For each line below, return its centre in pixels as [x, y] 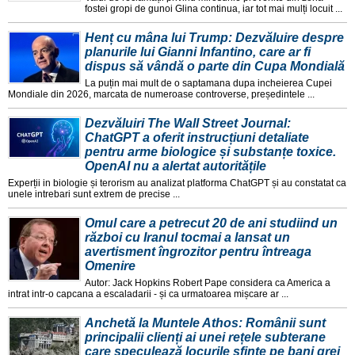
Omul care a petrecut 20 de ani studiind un [211, 223]
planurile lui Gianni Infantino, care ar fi [198, 52]
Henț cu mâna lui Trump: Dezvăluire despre [214, 38]
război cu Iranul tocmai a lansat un [187, 238]
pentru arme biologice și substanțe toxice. [210, 152]
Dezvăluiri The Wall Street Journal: [188, 124]
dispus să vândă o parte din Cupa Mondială [215, 67]
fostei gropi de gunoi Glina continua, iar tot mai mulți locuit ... [214, 9]
